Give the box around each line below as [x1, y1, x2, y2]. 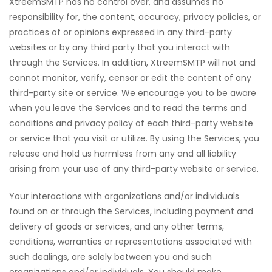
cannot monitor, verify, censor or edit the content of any [9, 72, 251, 84]
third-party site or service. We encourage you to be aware [9, 87, 256, 99]
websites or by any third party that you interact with [9, 41, 230, 53]
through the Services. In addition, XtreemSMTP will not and [9, 56, 256, 69]
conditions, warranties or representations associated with [9, 236, 252, 248]
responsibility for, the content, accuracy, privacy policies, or [9, 11, 261, 23]
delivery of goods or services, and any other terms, [9, 220, 224, 233]
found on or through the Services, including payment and [9, 205, 253, 217]
